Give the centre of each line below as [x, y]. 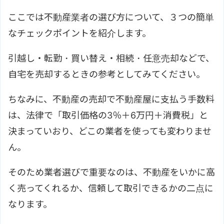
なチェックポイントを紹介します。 [79, 33]
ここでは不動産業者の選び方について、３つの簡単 [111, 17]
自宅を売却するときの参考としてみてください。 [106, 74]
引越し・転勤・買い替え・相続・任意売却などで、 [111, 58]
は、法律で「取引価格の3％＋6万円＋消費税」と [108, 115]
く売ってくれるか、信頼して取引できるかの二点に [111, 188]
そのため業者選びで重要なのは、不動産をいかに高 [111, 172]
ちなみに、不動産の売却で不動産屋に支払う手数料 [111, 99]
